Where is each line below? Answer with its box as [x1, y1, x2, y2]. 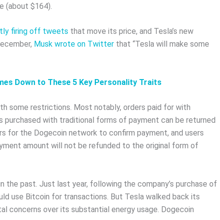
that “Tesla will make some [114, 39, 209, 49]
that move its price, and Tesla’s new [68, 27, 193, 36]
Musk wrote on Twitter [34, 39, 114, 49]
